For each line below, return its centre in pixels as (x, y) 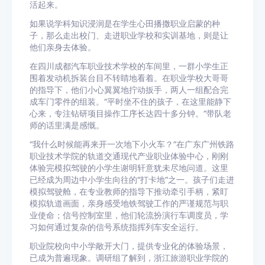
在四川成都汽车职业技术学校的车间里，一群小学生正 (129, 66)
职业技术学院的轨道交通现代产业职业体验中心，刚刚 (129, 156)
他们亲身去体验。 (63, 47)
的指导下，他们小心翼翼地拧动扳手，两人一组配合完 (129, 90)
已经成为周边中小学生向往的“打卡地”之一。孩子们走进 (132, 180)
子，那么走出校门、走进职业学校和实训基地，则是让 (129, 35)
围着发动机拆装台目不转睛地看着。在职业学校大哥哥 (129, 78)
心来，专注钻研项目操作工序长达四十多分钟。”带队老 (130, 114)
